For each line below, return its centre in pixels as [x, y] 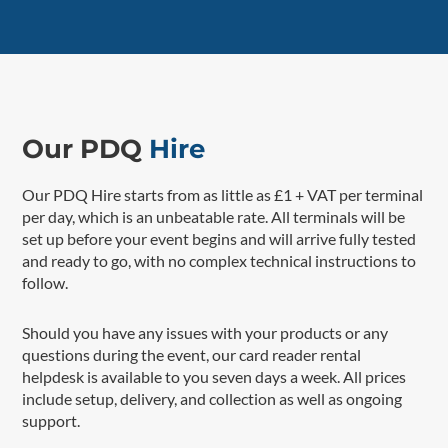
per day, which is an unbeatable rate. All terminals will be [214, 216]
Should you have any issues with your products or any [205, 332]
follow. [45, 282]
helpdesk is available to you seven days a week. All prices [214, 376]
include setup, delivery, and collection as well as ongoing [212, 398]
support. [51, 420]
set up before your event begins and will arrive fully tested [219, 238]
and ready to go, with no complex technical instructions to [219, 260]
